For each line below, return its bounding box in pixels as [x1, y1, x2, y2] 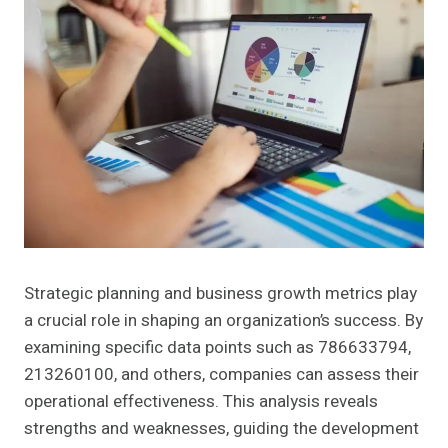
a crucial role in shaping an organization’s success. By [24, 308, 423, 334]
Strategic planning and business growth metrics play [24, 281, 417, 307]
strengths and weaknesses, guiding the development [24, 416, 419, 442]
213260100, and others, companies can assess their [24, 362, 419, 388]
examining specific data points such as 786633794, [24, 335, 411, 361]
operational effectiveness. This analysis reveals [24, 389, 378, 415]
